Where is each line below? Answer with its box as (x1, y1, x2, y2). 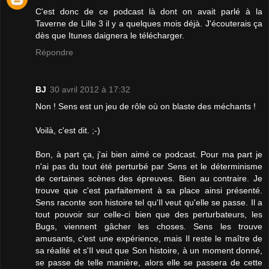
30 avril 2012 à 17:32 (50, 84, 130, 94)
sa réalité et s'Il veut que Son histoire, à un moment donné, (35, 245, 262, 255)
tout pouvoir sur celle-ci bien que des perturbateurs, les (35, 209, 262, 219)
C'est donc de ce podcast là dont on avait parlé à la (35, 6, 262, 16)
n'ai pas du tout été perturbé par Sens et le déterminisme (35, 161, 262, 171)
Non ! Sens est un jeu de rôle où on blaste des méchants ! (35, 101, 256, 111)
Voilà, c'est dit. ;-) (35, 125, 100, 135)
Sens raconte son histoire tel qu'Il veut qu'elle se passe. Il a (35, 197, 262, 207)
